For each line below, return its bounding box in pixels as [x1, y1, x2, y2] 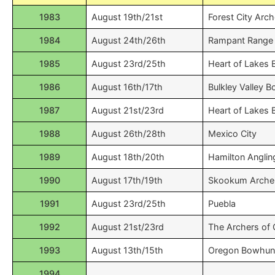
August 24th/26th [91, 35, 166, 45]
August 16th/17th [91, 82, 163, 92]
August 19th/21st [91, 12, 163, 22]
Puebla [208, 198, 236, 209]
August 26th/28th [91, 128, 166, 139]
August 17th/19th [91, 175, 163, 185]
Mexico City [208, 128, 257, 139]
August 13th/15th [91, 245, 163, 255]
